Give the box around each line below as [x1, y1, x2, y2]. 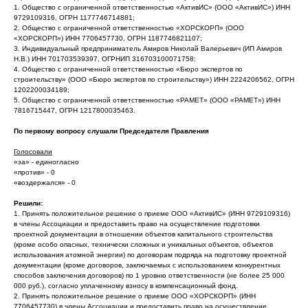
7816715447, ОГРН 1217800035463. [14, 107, 135, 114]
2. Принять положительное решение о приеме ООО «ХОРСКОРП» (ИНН [14, 292, 256, 300]
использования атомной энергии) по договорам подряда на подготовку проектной [14, 251, 287, 258]
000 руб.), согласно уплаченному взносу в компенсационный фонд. [14, 282, 238, 289]
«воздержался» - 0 [14, 179, 76, 186]
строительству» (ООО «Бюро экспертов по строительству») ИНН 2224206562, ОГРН [14, 76, 294, 83]
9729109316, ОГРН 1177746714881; [14, 14, 135, 21]
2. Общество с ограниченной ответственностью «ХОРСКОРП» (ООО [14, 24, 244, 32]
